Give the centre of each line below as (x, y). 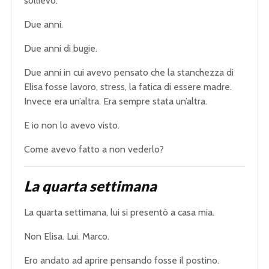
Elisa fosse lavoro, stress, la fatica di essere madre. (128, 86)
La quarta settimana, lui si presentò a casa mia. (119, 212)
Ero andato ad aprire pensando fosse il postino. (122, 260)
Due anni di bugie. (61, 48)
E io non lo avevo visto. (72, 125)
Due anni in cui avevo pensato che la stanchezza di (129, 72)
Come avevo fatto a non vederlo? (94, 149)
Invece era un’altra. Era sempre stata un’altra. (116, 101)
